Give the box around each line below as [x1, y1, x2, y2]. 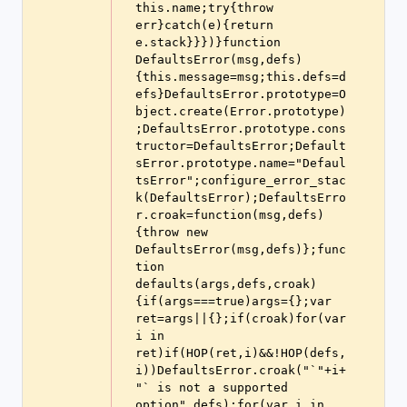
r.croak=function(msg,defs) [135, 208, 324, 222]
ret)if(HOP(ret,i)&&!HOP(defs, [135, 346, 346, 360]
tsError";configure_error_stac [135, 174, 346, 187]
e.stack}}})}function [135, 35, 281, 49]
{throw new [135, 225, 208, 239]
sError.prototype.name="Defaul [135, 156, 346, 170]
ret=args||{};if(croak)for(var [135, 312, 346, 325]
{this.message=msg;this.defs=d [135, 70, 346, 84]
